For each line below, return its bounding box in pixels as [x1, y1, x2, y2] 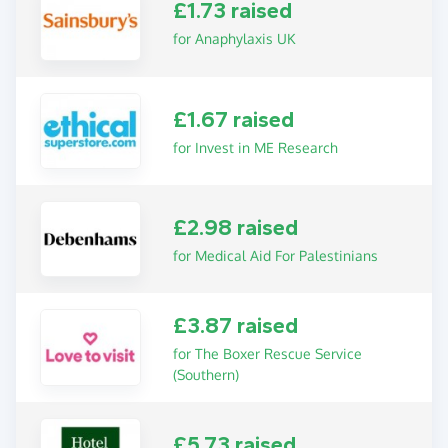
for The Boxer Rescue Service [173, 345, 363, 363]
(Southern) [173, 366, 240, 384]
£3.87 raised [173, 313, 299, 340]
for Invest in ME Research [173, 138, 339, 156]
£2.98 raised [173, 215, 299, 242]
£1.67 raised [173, 106, 295, 133]
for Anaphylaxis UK [173, 30, 296, 48]
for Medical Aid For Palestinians [173, 247, 379, 265]
